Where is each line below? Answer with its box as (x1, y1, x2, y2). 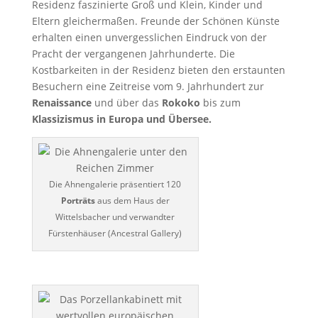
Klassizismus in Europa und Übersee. (31, 111, 212, 126)
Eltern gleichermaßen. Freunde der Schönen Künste (31, 13, 280, 28)
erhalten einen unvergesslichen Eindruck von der (31, 30, 267, 44)
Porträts (60, 194, 95, 207)
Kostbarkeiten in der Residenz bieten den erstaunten (31, 62, 285, 77)
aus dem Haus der (94, 194, 170, 207)
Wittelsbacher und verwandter (55, 210, 175, 223)
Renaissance (31, 95, 92, 109)
